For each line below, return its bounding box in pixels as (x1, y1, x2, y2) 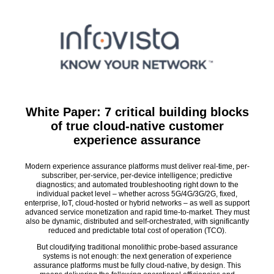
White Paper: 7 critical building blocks (25, 105, 249, 119)
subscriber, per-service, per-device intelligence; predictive (42, 171, 232, 180)
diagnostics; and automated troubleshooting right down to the (35, 180, 239, 189)
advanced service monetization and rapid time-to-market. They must (24, 207, 250, 217)
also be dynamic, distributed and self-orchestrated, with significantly (25, 217, 249, 226)
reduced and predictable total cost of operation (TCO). (48, 226, 226, 235)
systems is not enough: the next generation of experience (42, 251, 232, 261)
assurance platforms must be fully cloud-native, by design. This (33, 261, 241, 270)
